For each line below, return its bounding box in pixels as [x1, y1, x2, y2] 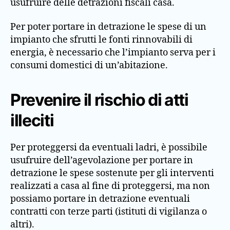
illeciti [10, 110, 54, 130]
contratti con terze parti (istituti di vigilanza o [10, 206, 207, 218]
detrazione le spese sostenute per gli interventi [10, 167, 214, 179]
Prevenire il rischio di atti [10, 90, 188, 110]
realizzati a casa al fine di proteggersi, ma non [10, 180, 210, 192]
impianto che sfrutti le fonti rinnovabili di [10, 34, 193, 46]
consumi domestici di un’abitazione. [10, 60, 168, 71]
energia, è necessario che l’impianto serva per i [10, 47, 216, 59]
